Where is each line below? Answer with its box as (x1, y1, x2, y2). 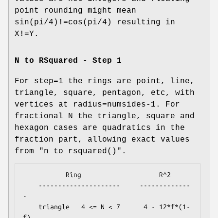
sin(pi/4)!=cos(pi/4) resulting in (15, 18, 175, 27)
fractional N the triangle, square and (15, 112, 195, 121)
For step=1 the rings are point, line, (15, 77, 195, 86)
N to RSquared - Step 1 (15, 56, 122, 66)
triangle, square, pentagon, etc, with (15, 89, 195, 98)
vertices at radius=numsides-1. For (15, 100, 180, 109)
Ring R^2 (23, 171, 66, 179)
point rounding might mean (15, 6, 136, 16)
